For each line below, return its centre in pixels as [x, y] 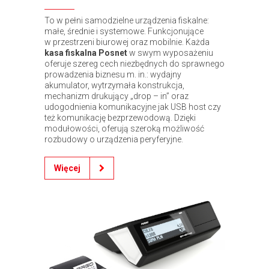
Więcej [67, 168]
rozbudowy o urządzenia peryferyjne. [114, 139]
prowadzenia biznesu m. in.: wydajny [113, 74]
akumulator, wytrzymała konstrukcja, [114, 85]
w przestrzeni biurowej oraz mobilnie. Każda [127, 42]
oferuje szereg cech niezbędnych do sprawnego [134, 63]
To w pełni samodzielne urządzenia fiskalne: [127, 20]
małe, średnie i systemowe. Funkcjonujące [124, 31]
